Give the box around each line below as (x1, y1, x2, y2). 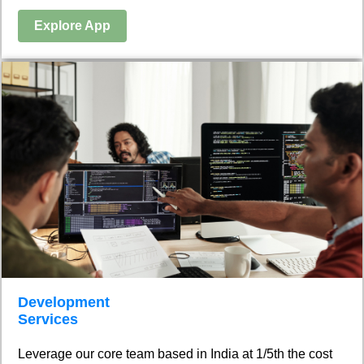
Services (18, 310, 78, 327)
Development (18, 293, 110, 310)
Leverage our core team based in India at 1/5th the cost (18, 346, 332, 361)
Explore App (34, 18, 110, 32)
